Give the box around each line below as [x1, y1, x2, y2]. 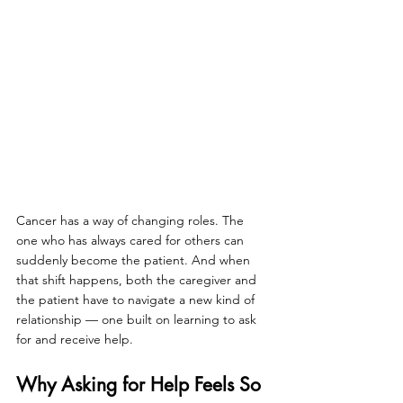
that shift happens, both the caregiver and [16, 271, 260, 288]
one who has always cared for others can [16, 231, 247, 248]
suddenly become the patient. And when [16, 251, 254, 268]
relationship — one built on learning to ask [16, 310, 260, 327]
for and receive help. [16, 330, 133, 347]
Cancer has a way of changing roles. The [16, 211, 247, 228]
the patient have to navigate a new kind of [16, 291, 258, 308]
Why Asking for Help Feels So [16, 372, 266, 397]
